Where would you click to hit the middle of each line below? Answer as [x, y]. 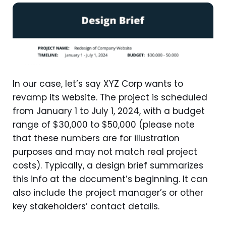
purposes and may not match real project [105, 152]
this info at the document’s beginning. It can [110, 179]
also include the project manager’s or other [108, 192]
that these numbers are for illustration [96, 138]
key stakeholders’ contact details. [86, 206]
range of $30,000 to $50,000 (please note [104, 124]
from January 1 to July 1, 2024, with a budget [109, 111]
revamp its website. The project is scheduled [110, 97]
